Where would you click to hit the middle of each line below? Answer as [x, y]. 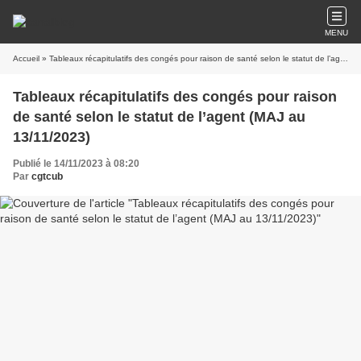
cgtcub [47, 176]
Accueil [26, 58]
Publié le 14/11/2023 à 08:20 [76, 164]
